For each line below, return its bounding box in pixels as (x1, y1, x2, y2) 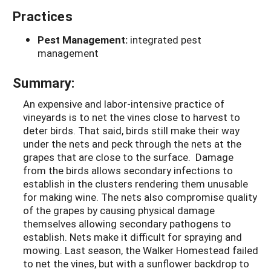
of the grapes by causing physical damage (23, 203, 215, 218)
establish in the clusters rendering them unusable (23, 177, 248, 191)
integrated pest (130, 33, 201, 47)
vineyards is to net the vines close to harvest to (23, 110, 240, 125)
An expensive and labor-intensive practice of (23, 97, 224, 111)
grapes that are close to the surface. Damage (23, 150, 233, 165)
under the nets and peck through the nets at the (23, 137, 241, 151)
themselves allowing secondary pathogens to (23, 217, 231, 231)
